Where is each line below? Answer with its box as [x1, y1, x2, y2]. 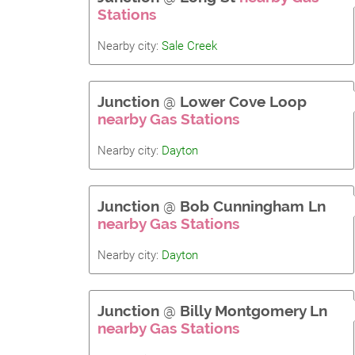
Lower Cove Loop [180, 93, 307, 110]
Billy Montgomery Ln [180, 302, 327, 319]
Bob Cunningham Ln [180, 197, 326, 215]
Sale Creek [162, 39, 217, 53]
